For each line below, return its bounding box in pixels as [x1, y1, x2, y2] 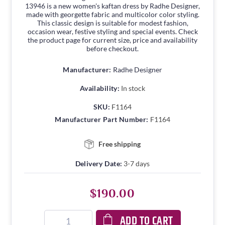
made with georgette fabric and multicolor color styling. [26, 10, 199, 19]
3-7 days [124, 159, 150, 168]
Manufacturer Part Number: [55, 115, 149, 124]
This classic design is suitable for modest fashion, [37, 18, 188, 27]
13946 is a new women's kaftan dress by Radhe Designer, [25, 1, 200, 10]
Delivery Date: [75, 159, 123, 168]
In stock [121, 83, 146, 92]
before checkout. [86, 44, 139, 53]
